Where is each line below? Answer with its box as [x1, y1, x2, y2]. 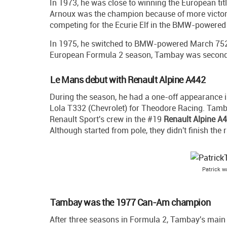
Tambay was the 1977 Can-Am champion [50, 196, 211, 209]
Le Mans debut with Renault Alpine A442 [50, 73, 206, 86]
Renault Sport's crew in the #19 [50, 113, 164, 125]
